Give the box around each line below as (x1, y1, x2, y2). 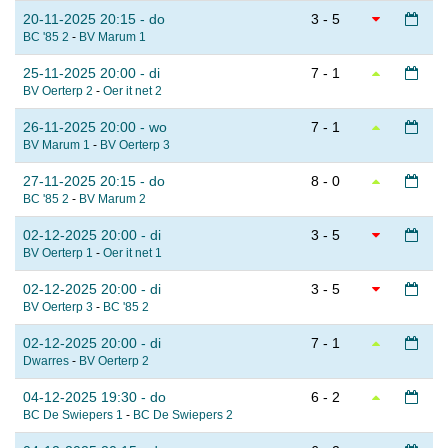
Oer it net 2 (103, 84, 162, 99)
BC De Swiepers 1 (23, 408, 123, 423)
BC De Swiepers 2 (133, 408, 233, 423)
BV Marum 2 (79, 192, 146, 207)
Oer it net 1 (103, 246, 162, 261)
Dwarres (23, 354, 69, 369)
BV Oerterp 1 (23, 246, 93, 261)
